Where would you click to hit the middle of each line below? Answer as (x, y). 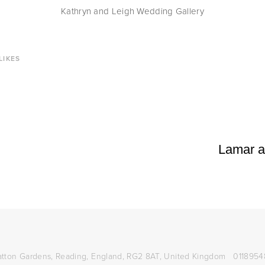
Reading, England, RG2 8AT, (109, 256)
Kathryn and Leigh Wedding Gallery (132, 11)
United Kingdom (195, 256)
